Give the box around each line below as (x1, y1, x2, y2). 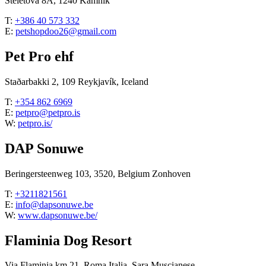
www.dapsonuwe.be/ (18, 210, 97, 220)
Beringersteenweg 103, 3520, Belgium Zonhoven (5, 168, 191, 179)
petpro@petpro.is (15, 107, 80, 118)
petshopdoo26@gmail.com (15, 26, 116, 37)
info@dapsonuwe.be (15, 199, 93, 210)
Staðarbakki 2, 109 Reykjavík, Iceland (5, 76, 148, 87)
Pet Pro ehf (5, 48, 74, 64)
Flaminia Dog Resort (5, 232, 132, 248)
